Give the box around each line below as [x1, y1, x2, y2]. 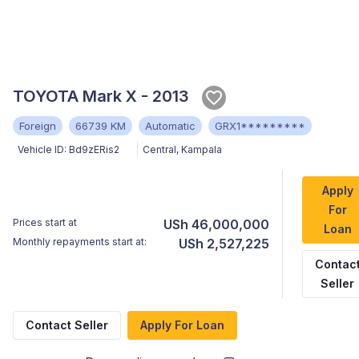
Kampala [181, 143, 222, 155]
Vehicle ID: [18, 143, 67, 155]
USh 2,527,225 [179, 235, 269, 252]
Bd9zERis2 [69, 143, 119, 155]
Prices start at [13, 216, 77, 228]
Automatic [145, 119, 196, 132]
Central [143, 143, 176, 155]
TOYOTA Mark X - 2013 [13, 86, 189, 106]
